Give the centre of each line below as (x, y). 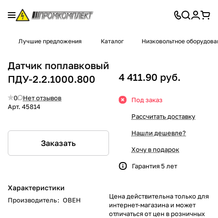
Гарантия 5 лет (154, 166)
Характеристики (36, 187)
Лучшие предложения (51, 41)
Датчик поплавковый (58, 65)
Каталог (112, 41)
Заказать (58, 143)
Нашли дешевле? (159, 133)
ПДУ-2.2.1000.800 (52, 79)
